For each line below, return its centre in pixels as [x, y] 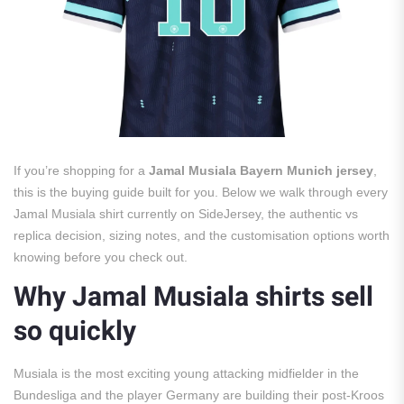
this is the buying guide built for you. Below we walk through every [201, 193]
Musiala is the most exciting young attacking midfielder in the [186, 374]
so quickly [75, 332]
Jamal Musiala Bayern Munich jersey [261, 171]
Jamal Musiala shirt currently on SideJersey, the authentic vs [186, 214]
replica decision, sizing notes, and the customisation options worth [202, 236]
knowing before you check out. [101, 257]
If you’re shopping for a [81, 171]
